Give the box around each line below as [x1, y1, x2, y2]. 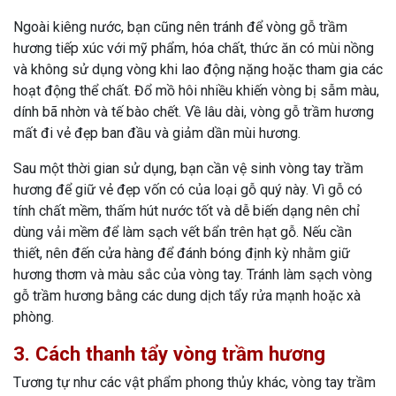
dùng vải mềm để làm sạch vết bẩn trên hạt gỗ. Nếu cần [13, 223, 352, 240]
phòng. [13, 308, 54, 325]
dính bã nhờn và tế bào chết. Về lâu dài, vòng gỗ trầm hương [13, 103, 374, 120]
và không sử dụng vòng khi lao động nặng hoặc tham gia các [13, 60, 383, 78]
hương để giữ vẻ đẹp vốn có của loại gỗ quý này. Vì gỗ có [13, 180, 362, 198]
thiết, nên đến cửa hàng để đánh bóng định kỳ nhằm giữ [13, 244, 350, 262]
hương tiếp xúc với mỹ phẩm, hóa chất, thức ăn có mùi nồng [13, 39, 374, 57]
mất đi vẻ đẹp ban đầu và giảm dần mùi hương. [13, 124, 301, 141]
